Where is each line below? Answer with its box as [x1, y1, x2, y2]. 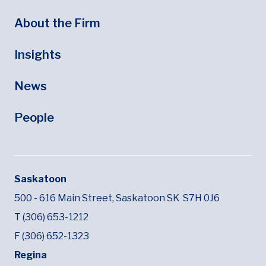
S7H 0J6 [183, 192, 220, 204]
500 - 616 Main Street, [14, 192, 116, 204]
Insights [14, 47, 61, 62]
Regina [14, 249, 47, 261]
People [14, 110, 54, 125]
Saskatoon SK [116, 192, 183, 204]
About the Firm [14, 16, 100, 30]
